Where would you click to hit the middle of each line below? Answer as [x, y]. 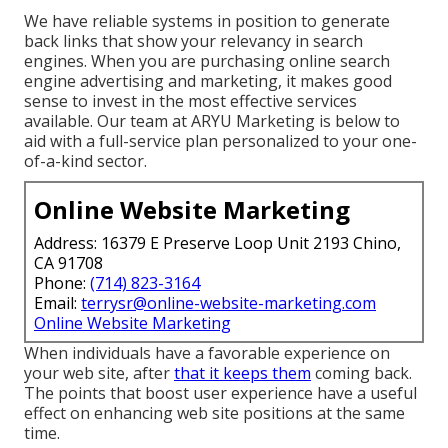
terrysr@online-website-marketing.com [228, 302]
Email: [57, 302]
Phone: [62, 282]
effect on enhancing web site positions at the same [214, 412]
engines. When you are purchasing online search [207, 60]
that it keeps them [242, 372]
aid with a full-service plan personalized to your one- [220, 140]
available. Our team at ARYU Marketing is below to [212, 120]
